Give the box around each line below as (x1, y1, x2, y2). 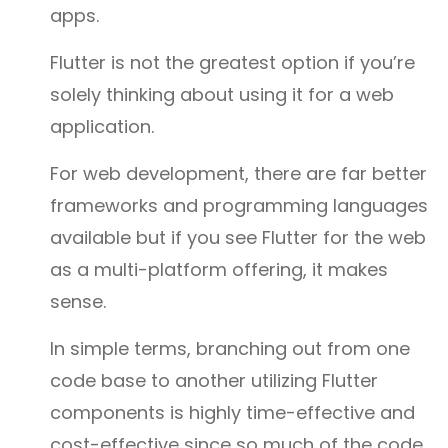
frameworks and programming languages (50, 192, 428, 218)
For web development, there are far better (50, 160, 427, 186)
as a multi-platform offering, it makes (50, 256, 388, 282)
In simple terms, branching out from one (50, 335, 410, 361)
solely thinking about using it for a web (50, 81, 394, 107)
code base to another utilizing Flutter (50, 367, 378, 393)
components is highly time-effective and (50, 399, 415, 425)
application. (50, 113, 154, 139)
